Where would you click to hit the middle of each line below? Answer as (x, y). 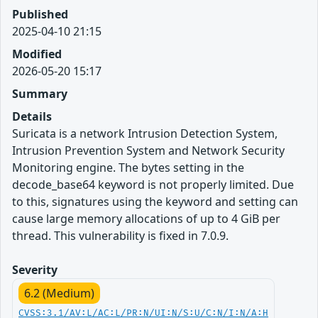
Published (40, 14)
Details (32, 116)
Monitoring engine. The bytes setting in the (128, 167)
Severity (35, 269)
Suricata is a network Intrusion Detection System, (145, 133)
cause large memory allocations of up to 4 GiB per (146, 218)
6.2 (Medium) (59, 293)
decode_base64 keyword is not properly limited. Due (153, 184)
